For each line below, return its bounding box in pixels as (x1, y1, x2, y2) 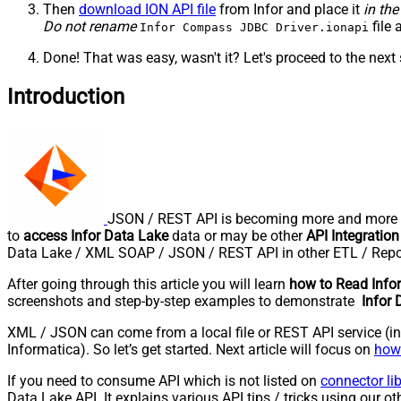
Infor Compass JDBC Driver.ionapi (140, 21, 369, 35)
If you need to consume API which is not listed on (7, 372, 320, 390)
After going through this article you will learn (7, 276, 289, 294)
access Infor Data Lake (23, 227, 168, 245)
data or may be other (168, 227, 306, 245)
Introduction (7, 84, 124, 110)
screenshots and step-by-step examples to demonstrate (7, 293, 362, 311)
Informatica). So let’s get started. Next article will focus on (7, 341, 374, 359)
